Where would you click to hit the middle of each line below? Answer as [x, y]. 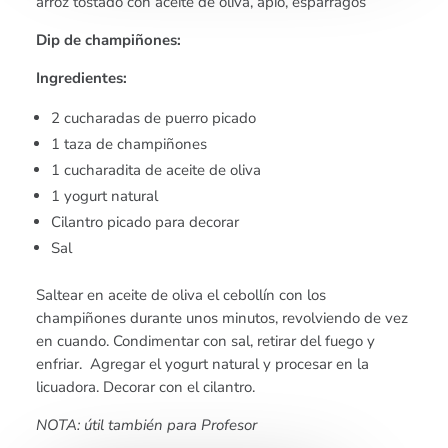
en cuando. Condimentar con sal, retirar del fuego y [206, 341]
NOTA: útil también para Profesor [147, 425]
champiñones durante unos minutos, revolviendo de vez [222, 318]
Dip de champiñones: [111, 40]
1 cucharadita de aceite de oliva [156, 170]
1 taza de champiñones [129, 144]
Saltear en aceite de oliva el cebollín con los [181, 295]
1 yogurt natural [105, 196]
